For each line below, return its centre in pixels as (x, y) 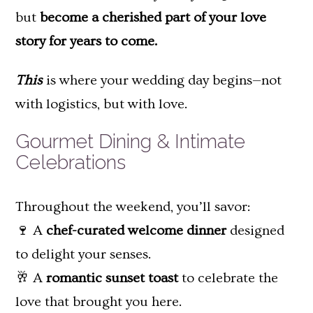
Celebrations (71, 163)
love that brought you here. (99, 302)
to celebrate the (228, 278)
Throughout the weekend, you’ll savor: (133, 207)
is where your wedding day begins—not (162, 81)
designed (255, 231)
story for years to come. (86, 42)
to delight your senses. (83, 255)
